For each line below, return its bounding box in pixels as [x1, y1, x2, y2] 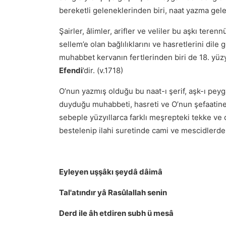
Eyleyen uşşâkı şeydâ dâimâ [59, 167, 162, 177]
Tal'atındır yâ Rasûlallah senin [59, 188, 167, 197]
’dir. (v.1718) [83, 66, 123, 75]
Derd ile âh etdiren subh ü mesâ [59, 208, 174, 218]
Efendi [59, 66, 83, 75]
